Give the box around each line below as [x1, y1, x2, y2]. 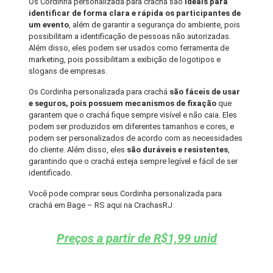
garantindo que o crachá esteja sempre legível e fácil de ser [29, 157, 238, 166]
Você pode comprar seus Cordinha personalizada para [29, 189, 222, 199]
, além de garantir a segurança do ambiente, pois [69, 20, 241, 30]
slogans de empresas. [29, 66, 108, 76]
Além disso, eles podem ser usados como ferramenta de [29, 43, 230, 53]
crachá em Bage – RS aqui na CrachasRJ [29, 200, 173, 210]
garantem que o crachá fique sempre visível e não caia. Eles [29, 110, 238, 120]
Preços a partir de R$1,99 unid [56, 231, 217, 246]
